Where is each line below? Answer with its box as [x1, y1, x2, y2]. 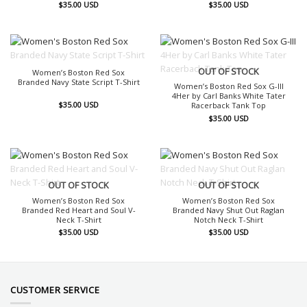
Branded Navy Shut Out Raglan [173, 204, 284, 215]
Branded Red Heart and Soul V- [21, 204, 136, 215]
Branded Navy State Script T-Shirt [17, 77, 140, 88]
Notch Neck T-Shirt [194, 214, 263, 225]
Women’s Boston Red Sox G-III [173, 81, 284, 92]
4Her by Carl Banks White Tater [171, 90, 286, 101]
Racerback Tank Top [191, 100, 266, 111]
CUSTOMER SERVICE [10, 283, 100, 296]
